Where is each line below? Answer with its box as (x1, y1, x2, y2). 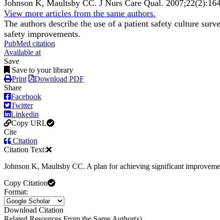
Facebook (11, 92, 41, 101)
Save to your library (12, 66, 73, 75)
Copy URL (11, 119, 47, 128)
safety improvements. (4, 29, 81, 39)
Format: (4, 188, 28, 196)
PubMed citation (4, 39, 55, 48)
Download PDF (34, 75, 84, 83)
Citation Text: (4, 145, 46, 154)
